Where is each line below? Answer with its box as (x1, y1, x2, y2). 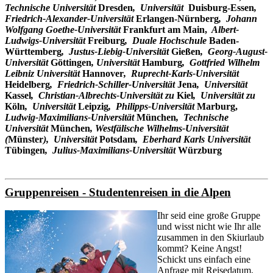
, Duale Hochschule (125, 35, 209, 46)
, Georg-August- (200, 46, 268, 57)
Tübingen (5, 145, 45, 156)
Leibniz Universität (5, 68, 80, 79)
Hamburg (142, 57, 182, 68)
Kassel (5, 90, 31, 101)
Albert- (207, 24, 239, 35)
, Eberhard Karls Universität (135, 134, 250, 145)
